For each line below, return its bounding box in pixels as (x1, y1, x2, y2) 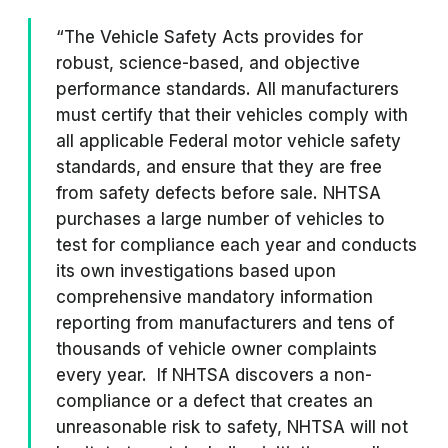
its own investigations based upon (56, 261, 336, 281)
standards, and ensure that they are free (56, 157, 382, 177)
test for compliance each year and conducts (56, 235, 417, 255)
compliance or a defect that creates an (56, 391, 373, 411)
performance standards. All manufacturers (56, 79, 399, 99)
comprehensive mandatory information (56, 287, 373, 307)
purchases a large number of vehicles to (56, 209, 385, 229)
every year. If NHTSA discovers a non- (56, 365, 372, 385)
